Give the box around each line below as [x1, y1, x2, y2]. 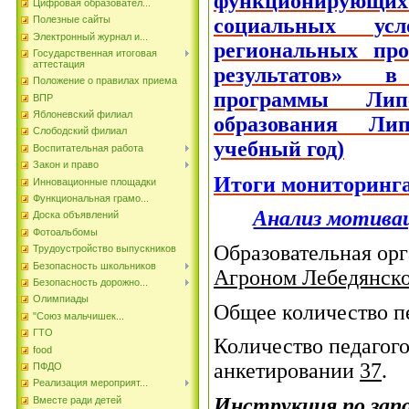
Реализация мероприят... [33, 377, 148, 389]
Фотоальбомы [33, 225, 98, 237]
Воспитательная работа [33, 142, 143, 153]
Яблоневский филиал [33, 109, 132, 121]
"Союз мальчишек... [33, 309, 124, 321]
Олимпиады [33, 293, 89, 305]
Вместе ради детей [33, 393, 121, 405]
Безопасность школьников [33, 259, 156, 271]
